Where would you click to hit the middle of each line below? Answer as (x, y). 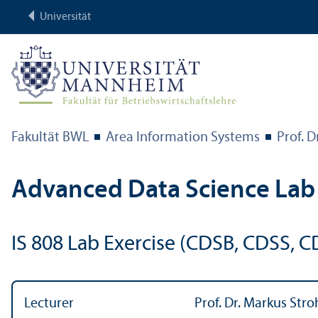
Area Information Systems (183, 138)
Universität (65, 17)
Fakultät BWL (50, 138)
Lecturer (49, 304)
